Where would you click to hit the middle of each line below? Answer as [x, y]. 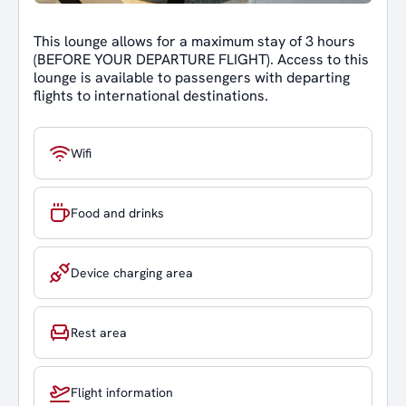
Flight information [122, 392]
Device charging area [132, 272]
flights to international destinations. [151, 96]
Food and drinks [117, 213]
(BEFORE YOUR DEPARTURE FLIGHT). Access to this [201, 59]
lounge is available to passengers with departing [192, 77]
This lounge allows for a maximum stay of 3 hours [194, 41]
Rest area [99, 332]
